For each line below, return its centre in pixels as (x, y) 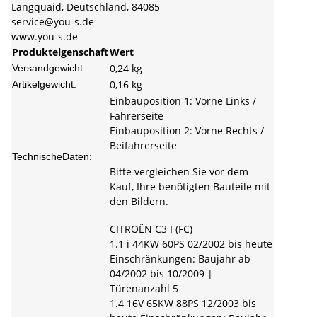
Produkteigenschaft (60, 52)
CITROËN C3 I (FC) (151, 229)
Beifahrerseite (143, 146)
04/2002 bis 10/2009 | (161, 274)
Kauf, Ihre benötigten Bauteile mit (190, 187)
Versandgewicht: (49, 68)
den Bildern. (139, 202)
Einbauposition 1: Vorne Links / (183, 101)
